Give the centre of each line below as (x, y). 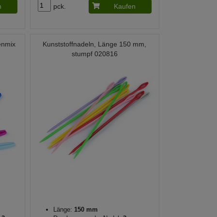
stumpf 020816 (94, 54)
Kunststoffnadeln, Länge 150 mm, (95, 44)
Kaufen (124, 7)
